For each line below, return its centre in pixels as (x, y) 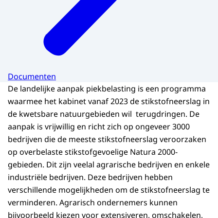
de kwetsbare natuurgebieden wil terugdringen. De (104, 114)
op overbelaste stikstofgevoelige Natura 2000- (93, 152)
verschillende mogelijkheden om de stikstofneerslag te (109, 190)
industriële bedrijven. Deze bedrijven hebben (90, 177)
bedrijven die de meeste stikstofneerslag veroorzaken (107, 139)
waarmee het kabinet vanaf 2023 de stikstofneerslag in (109, 101)
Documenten (32, 76)
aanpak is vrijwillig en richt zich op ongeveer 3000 (99, 126)
